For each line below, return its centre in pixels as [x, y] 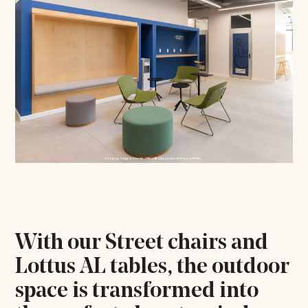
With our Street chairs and [142, 243]
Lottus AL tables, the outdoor [153, 267]
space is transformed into [137, 291]
